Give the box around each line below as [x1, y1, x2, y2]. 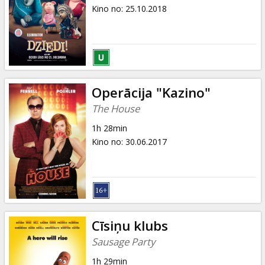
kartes [24, 10, 59, 26]
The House [91, 101, 140, 115]
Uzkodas [24, 45, 72, 61]
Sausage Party [91, 234, 155, 248]
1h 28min [91, 122, 127, 134]
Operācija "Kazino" [91, 83, 211, 102]
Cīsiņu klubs [91, 216, 168, 235]
